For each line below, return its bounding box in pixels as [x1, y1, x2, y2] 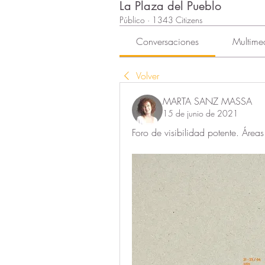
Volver [136, 69, 159, 82]
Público [119, 14, 145, 25]
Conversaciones [136, 34, 199, 48]
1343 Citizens [152, 14, 202, 25]
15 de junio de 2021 [163, 107, 238, 119]
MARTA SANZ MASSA [163, 94, 252, 108]
